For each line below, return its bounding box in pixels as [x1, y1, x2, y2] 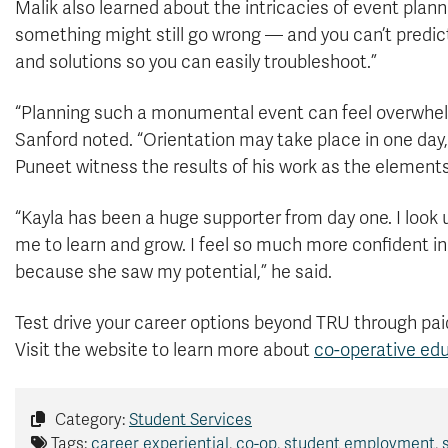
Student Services [129, 410, 252, 430]
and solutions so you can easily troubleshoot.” [15, 51, 377, 73]
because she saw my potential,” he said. [15, 261, 332, 283]
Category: [51, 410, 129, 430]
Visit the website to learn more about [15, 339, 314, 361]
